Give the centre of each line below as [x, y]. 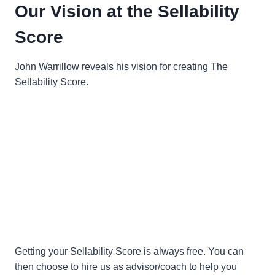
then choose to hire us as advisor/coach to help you [126, 267]
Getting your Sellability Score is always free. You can [129, 252]
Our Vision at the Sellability [127, 12]
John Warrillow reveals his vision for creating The [121, 67]
